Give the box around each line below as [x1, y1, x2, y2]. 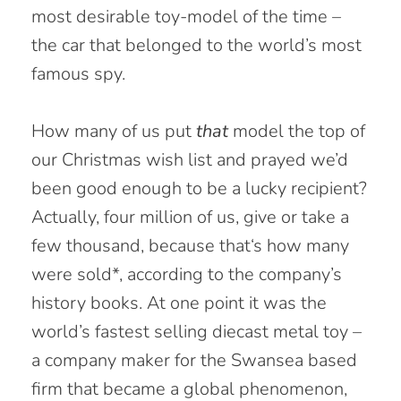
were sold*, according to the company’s [31, 262, 342, 286]
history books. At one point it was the [31, 291, 327, 315]
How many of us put [31, 119, 196, 143]
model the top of [228, 119, 365, 143]
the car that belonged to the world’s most [31, 33, 362, 57]
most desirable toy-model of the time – [31, 4, 341, 29]
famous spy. [31, 62, 125, 86]
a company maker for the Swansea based [31, 348, 357, 372]
